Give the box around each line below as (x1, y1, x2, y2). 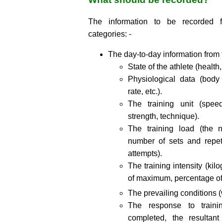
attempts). (128, 149, 162, 158)
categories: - (88, 29, 131, 38)
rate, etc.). (128, 87, 162, 96)
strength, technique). (128, 111, 199, 120)
